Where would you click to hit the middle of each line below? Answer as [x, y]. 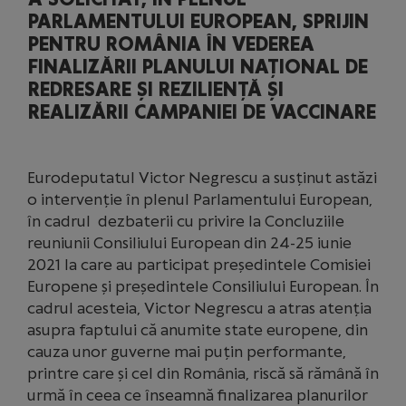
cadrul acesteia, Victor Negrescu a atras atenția [199, 308]
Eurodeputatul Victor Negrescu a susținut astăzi [202, 178]
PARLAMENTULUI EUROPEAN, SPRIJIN [198, 22]
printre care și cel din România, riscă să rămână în [203, 373]
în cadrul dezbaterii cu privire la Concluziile [186, 221]
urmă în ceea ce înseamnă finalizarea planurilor [198, 395]
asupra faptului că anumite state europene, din [198, 330]
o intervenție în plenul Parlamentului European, [200, 199]
